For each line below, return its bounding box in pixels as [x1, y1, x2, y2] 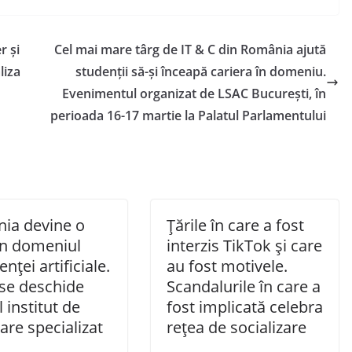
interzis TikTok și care [167, 235, 322, 257]
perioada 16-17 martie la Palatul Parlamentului [50, 107, 326, 125]
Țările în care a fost [167, 214, 304, 236]
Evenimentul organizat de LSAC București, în [62, 85, 326, 103]
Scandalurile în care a [167, 276, 321, 298]
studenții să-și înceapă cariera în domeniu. [75, 63, 326, 81]
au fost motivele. [167, 255, 288, 277]
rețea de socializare [167, 317, 306, 339]
